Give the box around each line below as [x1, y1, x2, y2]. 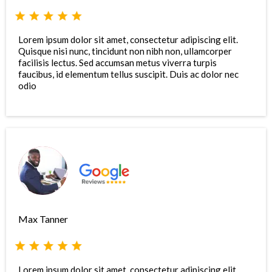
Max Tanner [18, 213, 68, 225]
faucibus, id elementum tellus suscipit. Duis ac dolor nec [18, 69, 239, 80]
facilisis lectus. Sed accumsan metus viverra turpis [18, 57, 217, 69]
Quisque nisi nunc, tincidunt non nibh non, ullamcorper [18, 46, 232, 57]
